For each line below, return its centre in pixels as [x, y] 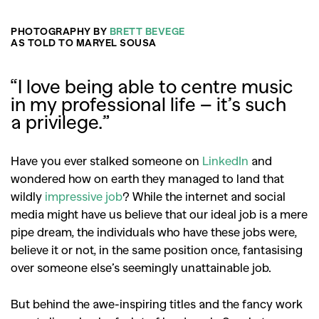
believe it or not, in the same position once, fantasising [157, 249]
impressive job [84, 196]
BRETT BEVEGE [147, 31]
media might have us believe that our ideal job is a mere [159, 214]
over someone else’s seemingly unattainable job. [141, 267]
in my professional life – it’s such [148, 103]
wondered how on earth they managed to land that [147, 178]
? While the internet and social [204, 196]
